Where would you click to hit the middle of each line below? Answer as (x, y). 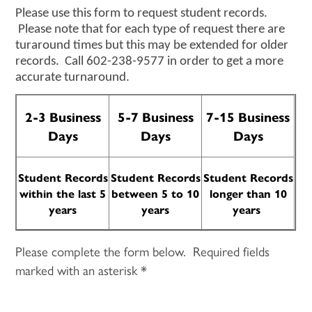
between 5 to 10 (156, 194)
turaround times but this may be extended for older (152, 45)
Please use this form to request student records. (142, 13)
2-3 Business (63, 117)
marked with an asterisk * (81, 270)
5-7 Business (155, 117)
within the (49, 194)
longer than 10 (248, 194)
